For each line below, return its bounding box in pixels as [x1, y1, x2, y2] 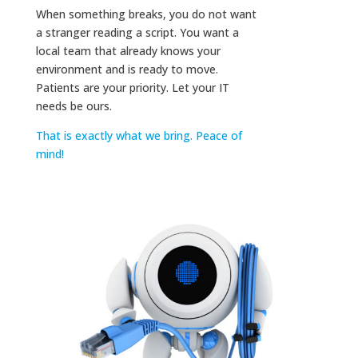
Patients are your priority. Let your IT [35, 80, 229, 96]
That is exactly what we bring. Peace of [35, 128, 242, 144]
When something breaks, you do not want [35, 6, 257, 22]
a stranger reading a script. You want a [35, 25, 239, 41]
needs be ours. [35, 98, 112, 114]
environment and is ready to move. [35, 62, 218, 78]
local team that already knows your [35, 43, 221, 59]
